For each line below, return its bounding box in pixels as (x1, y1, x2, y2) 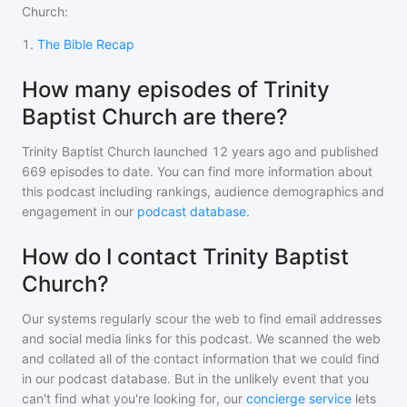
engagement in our (22, 203, 137, 219)
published (317, 144, 379, 159)
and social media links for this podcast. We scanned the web (22, 331, 381, 346)
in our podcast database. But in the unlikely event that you (22, 371, 369, 386)
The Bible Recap (37, 36, 134, 52)
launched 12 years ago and (150, 144, 317, 159)
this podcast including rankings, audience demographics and (22, 184, 384, 199)
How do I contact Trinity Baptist (22, 243, 349, 270)
